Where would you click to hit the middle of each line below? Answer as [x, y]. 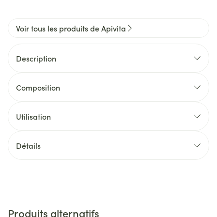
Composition [38, 87]
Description [36, 58]
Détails [28, 145]
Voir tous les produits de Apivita [71, 28]
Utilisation [33, 116]
